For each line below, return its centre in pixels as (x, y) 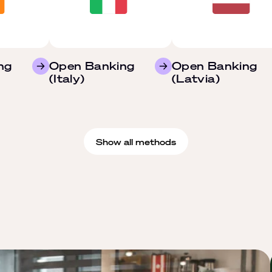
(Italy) (67, 78)
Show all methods (136, 141)
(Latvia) (196, 78)
